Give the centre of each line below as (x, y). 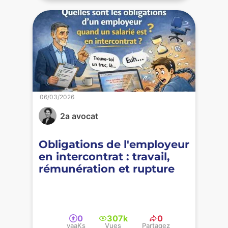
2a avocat (79, 116)
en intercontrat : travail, (104, 156)
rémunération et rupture (107, 168)
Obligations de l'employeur (114, 144)
